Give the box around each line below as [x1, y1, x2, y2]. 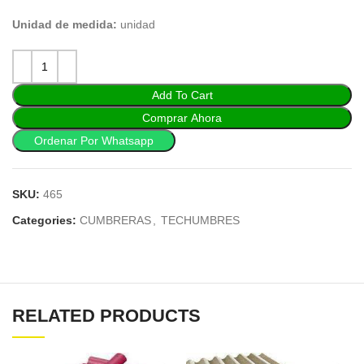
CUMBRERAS [80, 214, 151, 227]
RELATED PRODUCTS [12, 305, 201, 326]
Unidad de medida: [12, 18, 120, 31]
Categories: [12, 214, 76, 227]
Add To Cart [151, 89, 213, 102]
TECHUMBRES [161, 214, 240, 227]
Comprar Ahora [142, 111, 222, 124]
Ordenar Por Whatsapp [34, 134, 154, 147]
